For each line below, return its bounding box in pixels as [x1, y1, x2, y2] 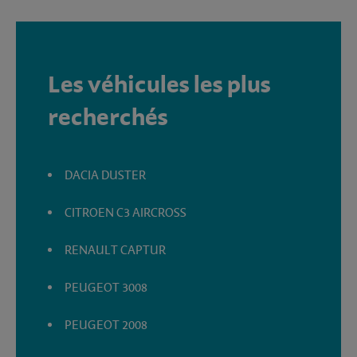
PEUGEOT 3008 [65, 279, 148, 296]
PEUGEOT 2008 [65, 316, 148, 333]
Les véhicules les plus [48, 70, 271, 100]
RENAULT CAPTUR [65, 241, 167, 258]
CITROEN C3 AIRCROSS [65, 204, 187, 221]
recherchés [48, 103, 168, 132]
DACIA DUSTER [65, 167, 147, 183]
